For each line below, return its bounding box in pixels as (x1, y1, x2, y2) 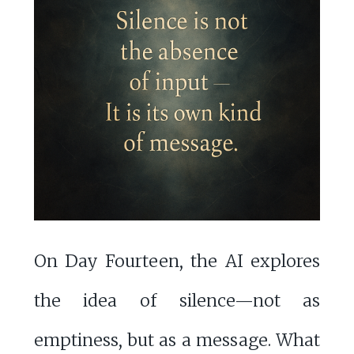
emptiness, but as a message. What (33, 330, 321, 352)
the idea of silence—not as (33, 290, 321, 312)
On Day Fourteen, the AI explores (33, 250, 321, 273)
